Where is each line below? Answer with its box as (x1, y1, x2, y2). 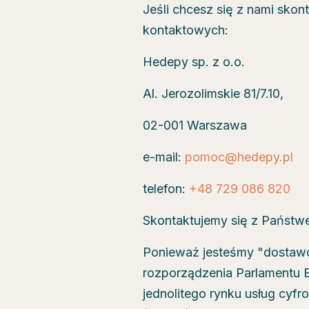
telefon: (143, 181, 189, 196)
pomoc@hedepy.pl (185, 150, 293, 164)
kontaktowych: (143, 23, 228, 37)
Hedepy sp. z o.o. (143, 54, 245, 69)
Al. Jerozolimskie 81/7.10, (143, 86, 283, 101)
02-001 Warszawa (143, 118, 247, 132)
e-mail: (143, 150, 185, 164)
